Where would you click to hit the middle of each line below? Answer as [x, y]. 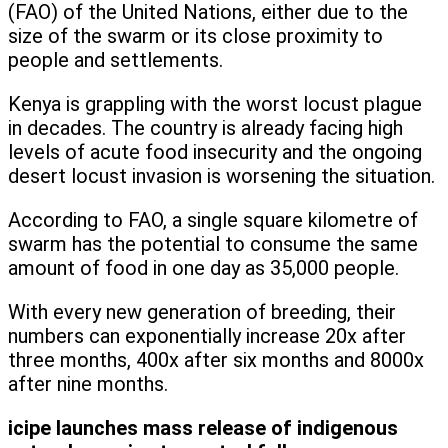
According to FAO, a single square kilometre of [213, 220]
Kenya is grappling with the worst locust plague [215, 104]
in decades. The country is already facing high [205, 128]
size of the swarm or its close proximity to [195, 36]
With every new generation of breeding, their [202, 312]
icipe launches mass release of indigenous [203, 428]
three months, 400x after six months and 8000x [216, 360]
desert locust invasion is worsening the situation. [221, 176]
